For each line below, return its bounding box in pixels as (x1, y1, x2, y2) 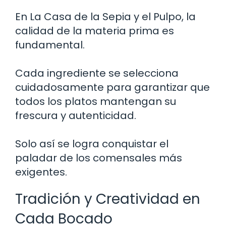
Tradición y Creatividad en (15, 189, 200, 209)
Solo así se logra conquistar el (15, 136, 168, 151)
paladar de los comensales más (15, 150, 182, 165)
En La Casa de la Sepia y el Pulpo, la (15, 9, 196, 24)
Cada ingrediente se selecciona (15, 66, 179, 80)
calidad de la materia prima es (15, 23, 174, 38)
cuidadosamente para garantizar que (15, 80, 210, 94)
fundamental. (15, 37, 85, 52)
